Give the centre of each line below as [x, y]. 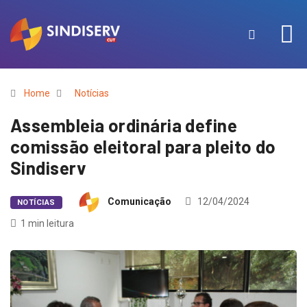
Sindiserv [49, 168]
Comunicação [139, 201]
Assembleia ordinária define [124, 125]
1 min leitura [47, 223]
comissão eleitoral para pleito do [143, 146]
